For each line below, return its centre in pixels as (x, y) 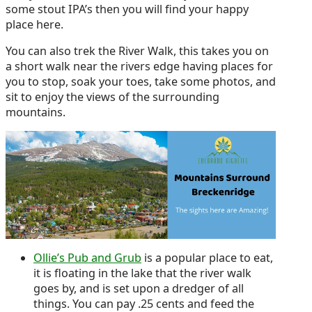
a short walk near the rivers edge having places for (139, 67)
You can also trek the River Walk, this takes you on (137, 51)
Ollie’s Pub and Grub (87, 258)
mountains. (36, 112)
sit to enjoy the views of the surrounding (112, 97)
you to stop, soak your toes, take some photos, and (141, 82)
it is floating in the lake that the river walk (142, 273)
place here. (34, 24)
